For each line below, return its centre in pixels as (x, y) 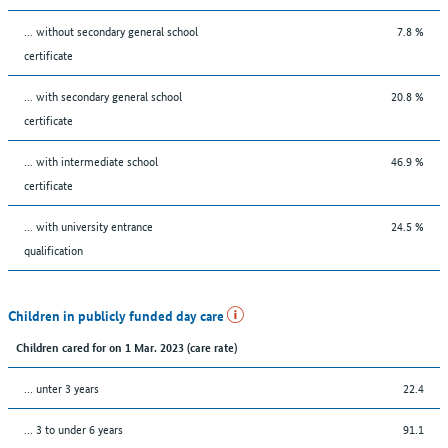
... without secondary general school (111, 30)
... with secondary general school (103, 95)
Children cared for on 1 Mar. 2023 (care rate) (126, 346)
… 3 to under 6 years (73, 428)
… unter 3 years (61, 387)
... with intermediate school (91, 160)
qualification (53, 249)
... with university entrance (88, 225)
